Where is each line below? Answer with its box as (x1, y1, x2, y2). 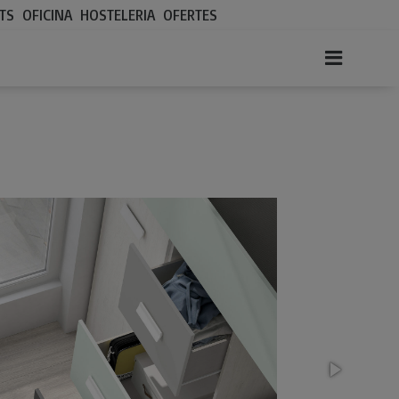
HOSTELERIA (80, 5, 156, 24)
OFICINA (22, 5, 73, 24)
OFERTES (163, 5, 218, 24)
